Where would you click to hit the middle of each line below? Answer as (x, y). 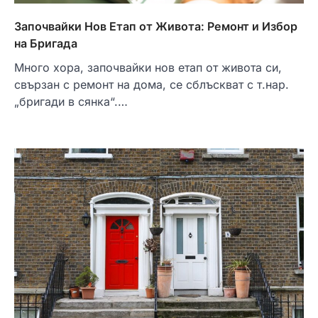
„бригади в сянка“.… (71, 101)
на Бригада (46, 43)
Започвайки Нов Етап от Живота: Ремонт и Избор (156, 26)
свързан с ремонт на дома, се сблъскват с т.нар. (152, 84)
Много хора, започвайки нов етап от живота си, (148, 67)
